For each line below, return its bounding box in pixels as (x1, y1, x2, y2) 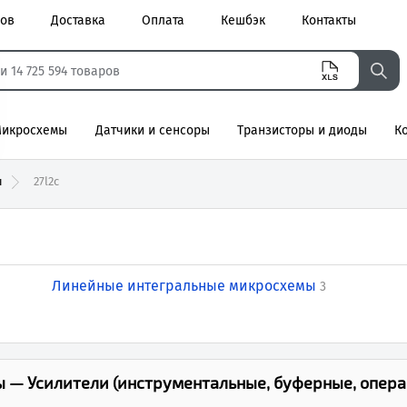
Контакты (302, 13, 356, 28)
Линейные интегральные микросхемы (51, 276, 316, 294)
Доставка (51, 13, 105, 28)
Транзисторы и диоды (236, 123, 367, 138)
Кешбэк (221, 13, 265, 28)
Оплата (142, 13, 184, 28)
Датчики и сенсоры (94, 123, 210, 138)
